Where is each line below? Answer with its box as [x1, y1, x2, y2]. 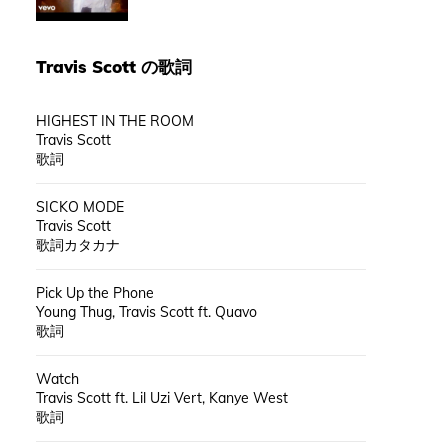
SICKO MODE [35, 197, 124, 216]
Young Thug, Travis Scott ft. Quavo [35, 302, 257, 321]
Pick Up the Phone [35, 283, 154, 302]
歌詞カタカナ [35, 235, 120, 254]
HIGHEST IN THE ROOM [35, 111, 194, 130]
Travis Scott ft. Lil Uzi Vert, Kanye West [35, 388, 288, 407]
